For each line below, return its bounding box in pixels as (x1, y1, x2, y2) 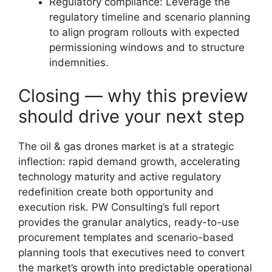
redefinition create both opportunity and (18, 186, 214, 198)
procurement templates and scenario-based (18, 231, 234, 243)
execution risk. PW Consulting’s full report (18, 201, 220, 213)
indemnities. (49, 56, 109, 69)
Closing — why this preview (18, 85, 248, 106)
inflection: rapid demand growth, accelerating (18, 155, 240, 168)
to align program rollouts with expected (49, 25, 240, 38)
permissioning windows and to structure (49, 41, 245, 53)
